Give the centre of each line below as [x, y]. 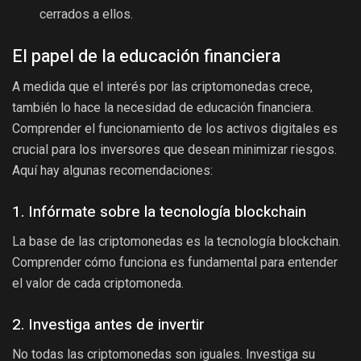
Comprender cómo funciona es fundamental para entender [175, 263]
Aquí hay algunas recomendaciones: [112, 171]
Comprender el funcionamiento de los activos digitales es [175, 129]
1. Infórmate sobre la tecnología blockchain [159, 212]
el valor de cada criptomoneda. [98, 284]
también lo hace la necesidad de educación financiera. [163, 108]
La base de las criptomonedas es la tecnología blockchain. [176, 242]
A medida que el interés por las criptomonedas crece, [162, 87]
